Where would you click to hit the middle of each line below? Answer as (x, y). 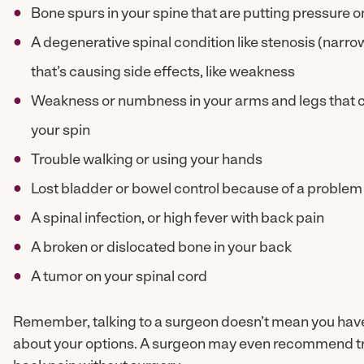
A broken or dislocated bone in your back (161, 248)
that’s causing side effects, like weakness (162, 73)
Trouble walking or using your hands (146, 160)
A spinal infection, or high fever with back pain (177, 219)
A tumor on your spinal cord (119, 277)
